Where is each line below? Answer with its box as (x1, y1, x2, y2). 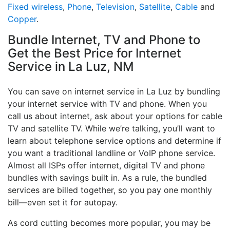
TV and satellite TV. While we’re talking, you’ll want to (8, 123, 215, 133)
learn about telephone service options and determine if (8, 135, 221, 146)
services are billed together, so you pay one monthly (8, 184, 212, 195)
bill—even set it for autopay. (8, 197, 118, 207)
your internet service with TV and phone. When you (8, 98, 207, 109)
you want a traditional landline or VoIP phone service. (8, 147, 215, 158)
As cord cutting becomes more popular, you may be (8, 217, 210, 228)
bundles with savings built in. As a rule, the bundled (8, 172, 207, 183)
